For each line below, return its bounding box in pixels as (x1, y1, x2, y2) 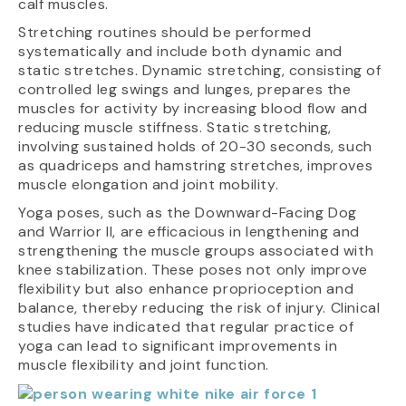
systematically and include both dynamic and (18, 41, 343, 61)
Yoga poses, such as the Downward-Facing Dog (18, 202, 357, 222)
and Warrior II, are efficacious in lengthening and (18, 221, 361, 241)
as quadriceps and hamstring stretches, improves (18, 155, 373, 175)
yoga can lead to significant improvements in (18, 335, 338, 355)
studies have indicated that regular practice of (18, 316, 354, 336)
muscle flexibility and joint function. (18, 354, 269, 374)
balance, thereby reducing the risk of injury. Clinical (18, 297, 381, 317)
